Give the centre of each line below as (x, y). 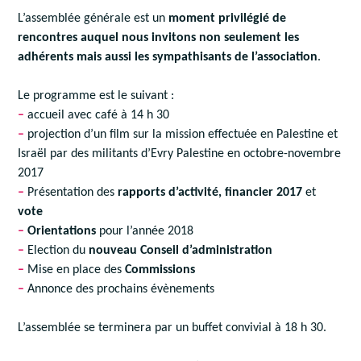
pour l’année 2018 (145, 231)
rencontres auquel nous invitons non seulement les (159, 37)
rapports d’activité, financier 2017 (210, 192)
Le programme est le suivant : (96, 95)
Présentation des (71, 192)
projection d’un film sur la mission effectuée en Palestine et (181, 134)
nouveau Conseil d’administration (181, 250)
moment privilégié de (228, 18)
